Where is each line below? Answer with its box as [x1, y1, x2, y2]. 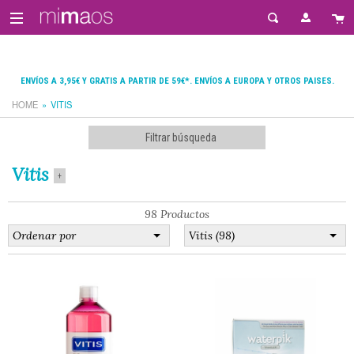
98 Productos [145, 207, 209, 221]
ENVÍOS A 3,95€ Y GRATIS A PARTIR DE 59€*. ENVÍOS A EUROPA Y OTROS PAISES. [20, 76, 334, 86]
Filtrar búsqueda [145, 131, 217, 144]
